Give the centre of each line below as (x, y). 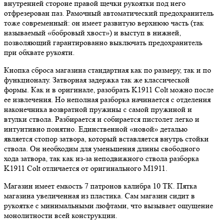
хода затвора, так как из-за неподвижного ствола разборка (101, 158)
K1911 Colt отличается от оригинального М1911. (86, 168)
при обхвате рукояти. (39, 52)
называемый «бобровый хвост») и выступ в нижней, (93, 33)
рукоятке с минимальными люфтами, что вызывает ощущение (109, 206)
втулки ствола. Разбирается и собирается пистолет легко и (102, 119)
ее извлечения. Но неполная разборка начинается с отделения (107, 99)
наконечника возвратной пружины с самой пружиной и (98, 109)
